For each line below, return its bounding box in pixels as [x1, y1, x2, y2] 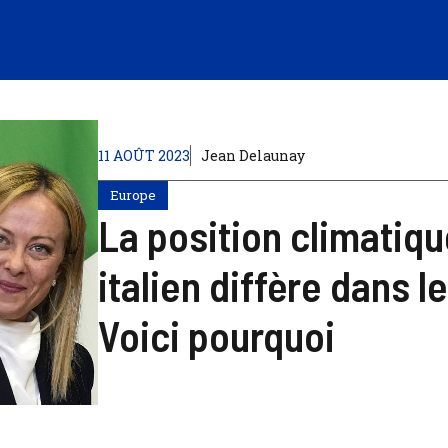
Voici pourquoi [97, 309, 335, 360]
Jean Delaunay [200, 145, 305, 165]
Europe [109, 185, 156, 204]
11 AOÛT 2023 [97, 145, 190, 165]
